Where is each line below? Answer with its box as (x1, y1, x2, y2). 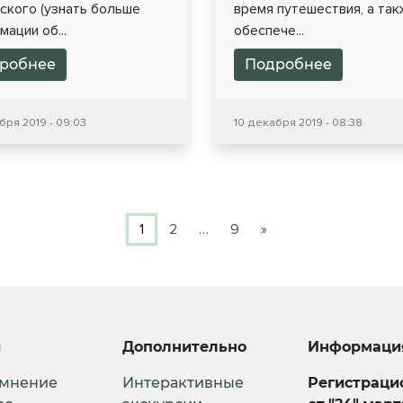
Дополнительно (121, 338, 246, 356)
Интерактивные (121, 374, 244, 392)
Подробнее (245, 56, 332, 74)
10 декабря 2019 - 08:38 (234, 115, 363, 130)
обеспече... (234, 22, 304, 40)
